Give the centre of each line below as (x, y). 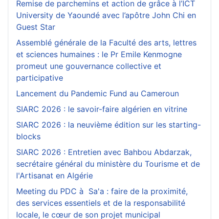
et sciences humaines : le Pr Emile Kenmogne (99, 55)
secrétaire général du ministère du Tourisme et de (108, 164)
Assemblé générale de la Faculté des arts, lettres (106, 43)
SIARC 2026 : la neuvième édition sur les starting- (109, 125)
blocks (30, 137)
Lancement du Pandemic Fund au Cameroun (99, 94)
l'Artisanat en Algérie (55, 176)
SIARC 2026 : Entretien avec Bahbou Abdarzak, (104, 152)
